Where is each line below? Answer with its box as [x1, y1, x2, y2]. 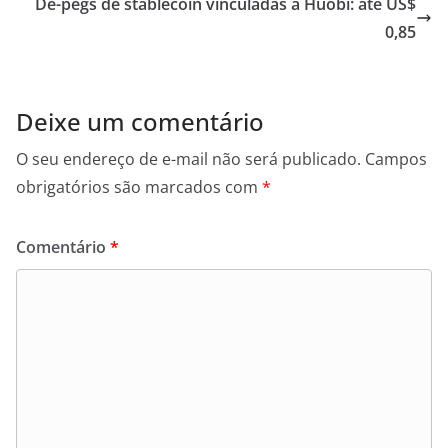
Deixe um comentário [16, 105, 264, 139]
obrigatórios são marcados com [16, 176, 262, 199]
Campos [365, 148, 427, 171]
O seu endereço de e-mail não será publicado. [16, 148, 361, 171]
